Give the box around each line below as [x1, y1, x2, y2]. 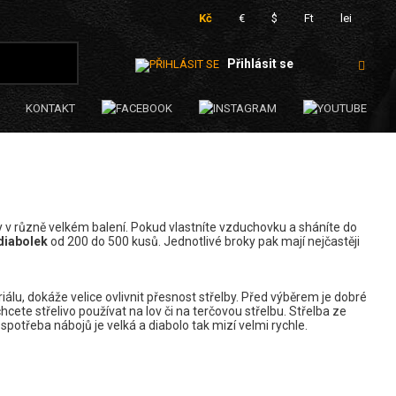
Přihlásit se [226, 57, 293, 71]
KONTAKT [26, 102, 75, 115]
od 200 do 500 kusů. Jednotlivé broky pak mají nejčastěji [48, 234, 361, 248]
